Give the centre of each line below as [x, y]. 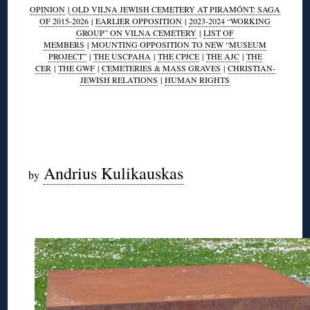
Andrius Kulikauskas [114, 173]
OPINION [47, 9]
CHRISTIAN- [251, 67]
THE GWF [76, 67]
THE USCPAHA [122, 56]
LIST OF [219, 32]
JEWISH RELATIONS [119, 79]
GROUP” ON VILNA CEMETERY [136, 32]
